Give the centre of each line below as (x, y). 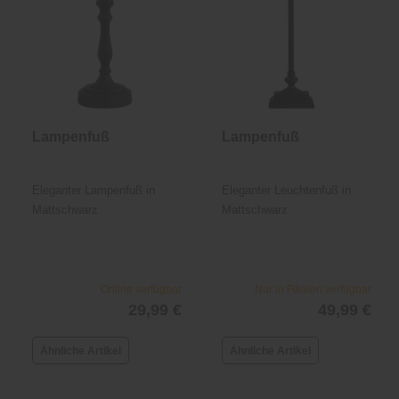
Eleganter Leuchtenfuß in (287, 191)
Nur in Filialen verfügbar (313, 290)
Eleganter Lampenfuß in (94, 191)
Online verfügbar (141, 290)
